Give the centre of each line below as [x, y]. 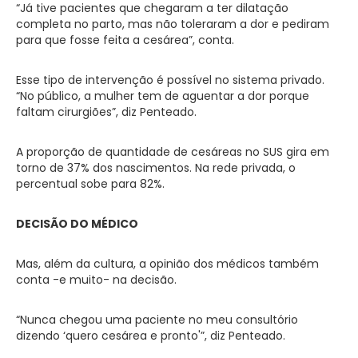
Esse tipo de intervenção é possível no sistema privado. [170, 80]
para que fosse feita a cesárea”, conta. [125, 40]
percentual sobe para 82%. [90, 183]
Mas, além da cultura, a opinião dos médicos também [167, 263]
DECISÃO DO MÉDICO [77, 223]
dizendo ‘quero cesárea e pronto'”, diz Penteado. [151, 335]
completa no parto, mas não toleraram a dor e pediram [173, 24]
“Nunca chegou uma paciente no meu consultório [157, 319]
